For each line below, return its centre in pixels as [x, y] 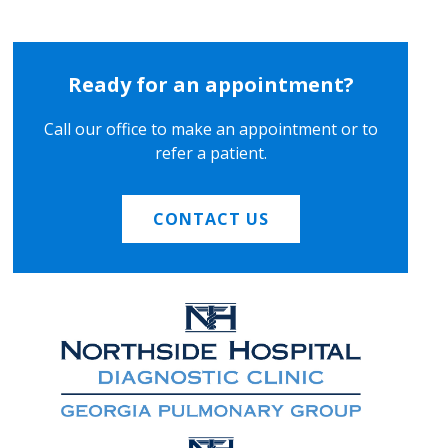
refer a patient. [210, 153]
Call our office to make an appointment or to [210, 129]
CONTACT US [210, 219]
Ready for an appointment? [210, 85]
